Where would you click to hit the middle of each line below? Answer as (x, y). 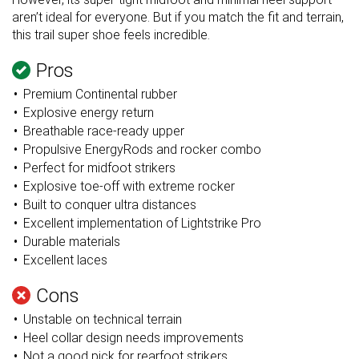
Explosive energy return (88, 112)
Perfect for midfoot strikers (99, 167)
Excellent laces (65, 260)
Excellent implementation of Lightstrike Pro (142, 223)
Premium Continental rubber (100, 94)
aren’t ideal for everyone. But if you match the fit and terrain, (178, 17)
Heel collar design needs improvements (133, 337)
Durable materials (71, 241)
